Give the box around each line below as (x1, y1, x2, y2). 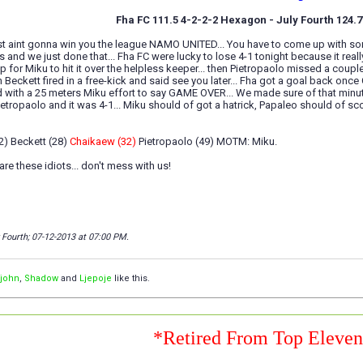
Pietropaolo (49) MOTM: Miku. (139, 135, 277, 148)
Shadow (24, 273, 58, 284)
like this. (112, 273, 150, 284)
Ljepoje (79, 273, 112, 284)
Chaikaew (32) (70, 135, 139, 148)
